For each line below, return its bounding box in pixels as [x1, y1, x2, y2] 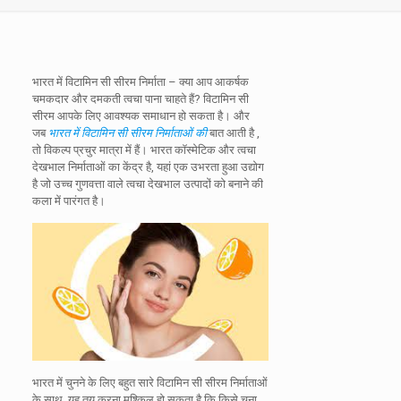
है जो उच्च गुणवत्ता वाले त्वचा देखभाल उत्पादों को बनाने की [31, 177, 263, 191]
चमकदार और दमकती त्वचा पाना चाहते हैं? [31, 92, 203, 106]
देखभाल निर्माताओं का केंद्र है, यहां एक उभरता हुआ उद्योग [31, 160, 264, 174]
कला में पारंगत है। [31, 194, 106, 208]
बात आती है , [206, 126, 260, 140]
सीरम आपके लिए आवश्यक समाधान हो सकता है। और [31, 109, 250, 123]
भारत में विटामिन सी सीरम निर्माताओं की [47, 126, 207, 140]
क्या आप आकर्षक [175, 75, 249, 89]
